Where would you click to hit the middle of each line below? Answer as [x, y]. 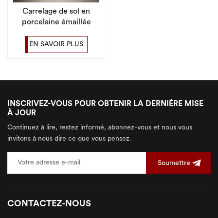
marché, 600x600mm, [56, 44]
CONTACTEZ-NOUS [49, 204]
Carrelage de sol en [56, 12]
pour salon [56, 55]
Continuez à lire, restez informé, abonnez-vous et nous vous [100, 128]
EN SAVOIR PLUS [56, 45]
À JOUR [22, 114]
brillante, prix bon [56, 33]
